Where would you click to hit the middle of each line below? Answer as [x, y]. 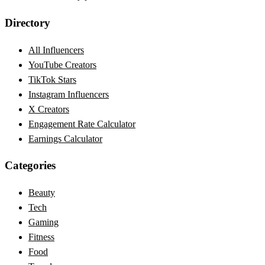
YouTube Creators [62, 64]
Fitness [41, 237]
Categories [30, 166]
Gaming [43, 222]
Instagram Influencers [69, 94]
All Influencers [56, 50]
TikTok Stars [52, 79]
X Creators [49, 109]
